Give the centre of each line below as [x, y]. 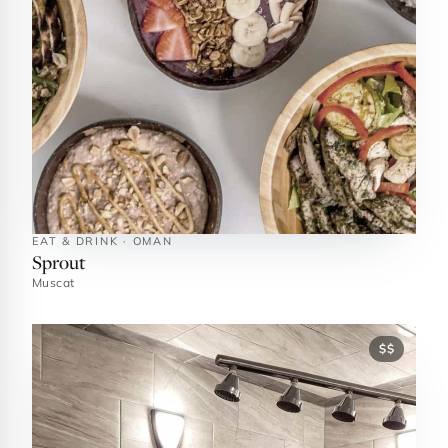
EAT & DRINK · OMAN [102, 241]
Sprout [59, 261]
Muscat [53, 282]
